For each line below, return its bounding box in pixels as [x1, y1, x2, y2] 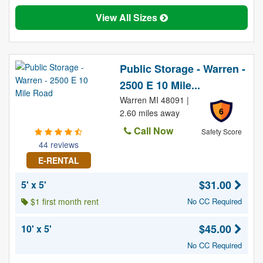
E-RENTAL [38, 154, 79, 166]
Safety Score [201, 126, 242, 136]
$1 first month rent [28, 195, 99, 207]
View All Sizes [95, 11, 160, 24]
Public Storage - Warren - [119, 61, 245, 76]
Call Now [131, 124, 173, 137]
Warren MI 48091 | [119, 94, 189, 106]
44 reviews [38, 139, 79, 150]
